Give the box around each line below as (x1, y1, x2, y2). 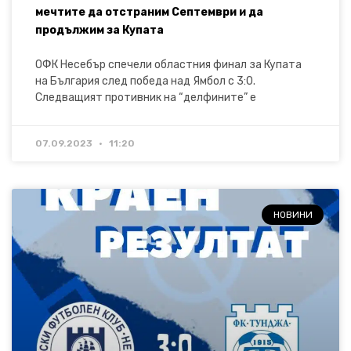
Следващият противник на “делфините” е (35, 90, 256, 104)
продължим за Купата (35, 23, 164, 37)
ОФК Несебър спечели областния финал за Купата (35, 57, 302, 71)
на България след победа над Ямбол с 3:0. (35, 74, 255, 88)
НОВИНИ (273, 209, 313, 221)
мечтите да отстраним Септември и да (35, 5, 263, 19)
